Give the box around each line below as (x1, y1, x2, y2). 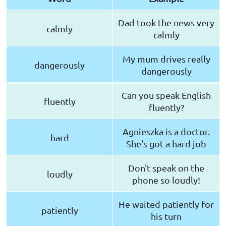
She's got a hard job (126, 138, 206, 149)
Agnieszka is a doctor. (123, 126, 210, 137)
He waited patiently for (119, 198, 214, 209)
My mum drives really (122, 53, 210, 64)
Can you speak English (122, 89, 211, 100)
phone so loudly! (132, 174, 200, 185)
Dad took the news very (118, 17, 214, 28)
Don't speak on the (128, 162, 204, 173)
